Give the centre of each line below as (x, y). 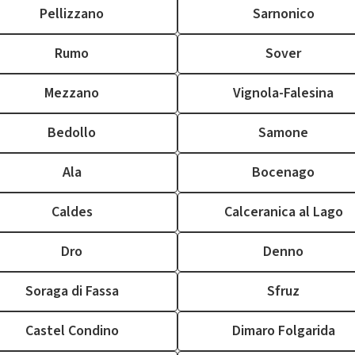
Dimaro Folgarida (283, 331)
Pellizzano (72, 14)
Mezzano (72, 93)
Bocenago (283, 172)
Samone (283, 133)
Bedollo (72, 133)
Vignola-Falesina (283, 93)
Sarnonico (283, 14)
